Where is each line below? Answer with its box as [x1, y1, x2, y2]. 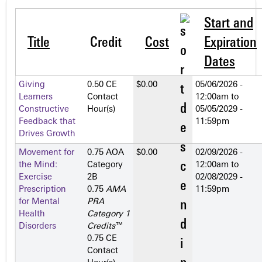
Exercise [19, 173, 52, 182]
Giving [19, 81, 45, 90]
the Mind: [19, 161, 57, 170]
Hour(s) [87, 105, 115, 115]
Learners [19, 93, 53, 102]
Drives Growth [19, 130, 75, 139]
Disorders [19, 222, 56, 232]
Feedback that [19, 118, 75, 127]
